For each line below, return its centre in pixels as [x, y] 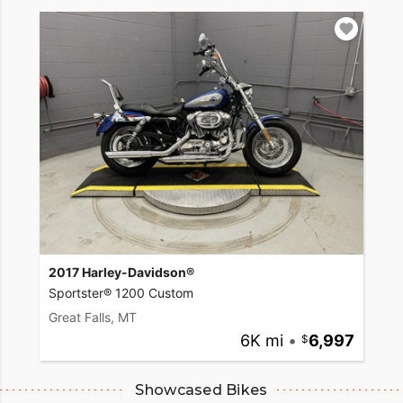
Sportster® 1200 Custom [121, 292]
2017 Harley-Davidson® [121, 272]
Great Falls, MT [93, 317]
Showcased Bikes [201, 390]
